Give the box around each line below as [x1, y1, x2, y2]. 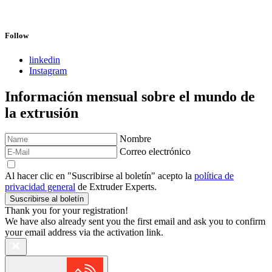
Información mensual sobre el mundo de [5, 88, 255, 104]
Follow [5, 31, 29, 41]
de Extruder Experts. [75, 182, 157, 192]
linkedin [29, 54, 60, 65]
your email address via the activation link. [5, 227, 163, 238]
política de [194, 171, 234, 182]
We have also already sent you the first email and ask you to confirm [5, 216, 265, 227]
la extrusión [5, 104, 78, 121]
